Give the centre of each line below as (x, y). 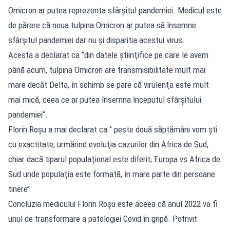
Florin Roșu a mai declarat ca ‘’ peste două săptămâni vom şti (113, 129)
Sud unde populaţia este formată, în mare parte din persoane (112, 174)
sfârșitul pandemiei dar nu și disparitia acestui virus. (97, 40)
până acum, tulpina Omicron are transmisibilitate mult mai (107, 70)
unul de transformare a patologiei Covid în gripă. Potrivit (103, 218)
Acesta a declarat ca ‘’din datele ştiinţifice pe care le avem (108, 55)
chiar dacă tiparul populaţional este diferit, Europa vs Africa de (114, 159)
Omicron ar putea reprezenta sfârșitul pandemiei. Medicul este (115, 10)
